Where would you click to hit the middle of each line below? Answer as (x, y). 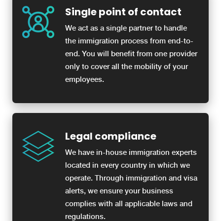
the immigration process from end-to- (129, 41)
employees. (85, 80)
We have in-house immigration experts (131, 153)
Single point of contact (123, 12)
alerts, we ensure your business (119, 191)
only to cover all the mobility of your (127, 67)
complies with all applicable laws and (129, 204)
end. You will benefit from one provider (131, 54)
